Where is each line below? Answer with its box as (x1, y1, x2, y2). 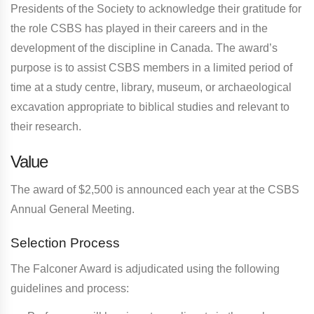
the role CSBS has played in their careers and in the (11, 22, 268, 34)
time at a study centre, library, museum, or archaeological (11, 81, 292, 93)
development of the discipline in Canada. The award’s (11, 41, 278, 54)
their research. (11, 120, 81, 132)
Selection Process (11, 235, 120, 250)
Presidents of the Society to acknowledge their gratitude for (11, 2, 301, 15)
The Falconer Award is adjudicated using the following (11, 262, 280, 275)
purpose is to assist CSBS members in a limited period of (11, 61, 292, 74)
